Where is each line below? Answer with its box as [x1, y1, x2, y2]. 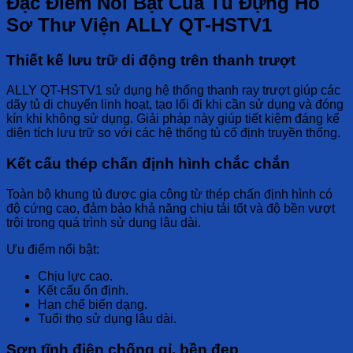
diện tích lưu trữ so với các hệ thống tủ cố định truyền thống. [6, 126, 340, 140]
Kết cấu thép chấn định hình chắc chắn [6, 155, 290, 173]
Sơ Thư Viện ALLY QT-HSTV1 [6, 13, 272, 35]
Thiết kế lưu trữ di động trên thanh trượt [6, 51, 295, 69]
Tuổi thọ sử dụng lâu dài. [38, 311, 176, 325]
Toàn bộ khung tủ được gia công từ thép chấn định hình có [6, 187, 333, 201]
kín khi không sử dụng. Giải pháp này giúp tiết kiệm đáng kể [6, 112, 340, 126]
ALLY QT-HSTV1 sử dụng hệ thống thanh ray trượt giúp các [6, 84, 340, 98]
